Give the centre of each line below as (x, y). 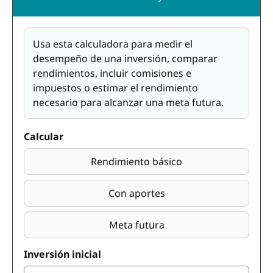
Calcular (44, 136)
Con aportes (136, 193)
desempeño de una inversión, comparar (125, 58)
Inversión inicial (62, 254)
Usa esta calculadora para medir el (113, 44)
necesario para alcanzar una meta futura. (128, 102)
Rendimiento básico (136, 161)
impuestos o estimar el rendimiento (115, 88)
